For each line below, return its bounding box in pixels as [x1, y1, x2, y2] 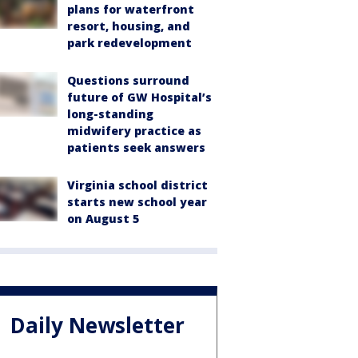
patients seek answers [67, 140, 205, 155]
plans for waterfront [67, 2, 194, 17]
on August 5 [67, 211, 139, 226]
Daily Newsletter [10, 311, 185, 340]
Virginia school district [67, 177, 208, 193]
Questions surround [67, 73, 189, 88]
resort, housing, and [67, 18, 190, 34]
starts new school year [67, 194, 207, 209]
